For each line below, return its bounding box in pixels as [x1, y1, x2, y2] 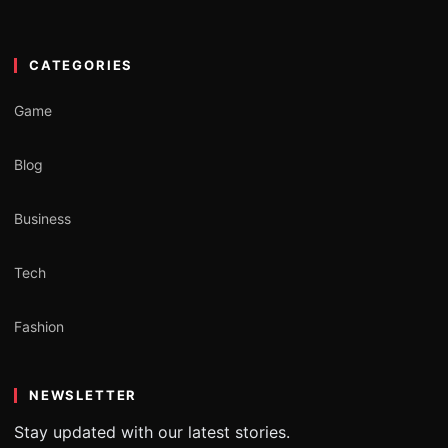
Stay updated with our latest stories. [14, 421, 290, 442]
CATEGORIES [29, 56, 134, 73]
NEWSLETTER [29, 386, 138, 403]
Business [14, 210, 71, 228]
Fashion [14, 318, 64, 336]
